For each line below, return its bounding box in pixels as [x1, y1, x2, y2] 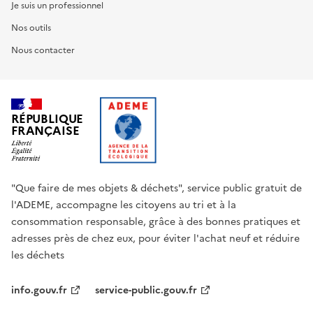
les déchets [11, 248, 64, 263]
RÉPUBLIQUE [11, 110, 84, 128]
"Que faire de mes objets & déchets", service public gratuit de [11, 181, 302, 196]
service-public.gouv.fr [95, 283, 197, 298]
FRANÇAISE [11, 122, 80, 140]
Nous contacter [11, 44, 75, 57]
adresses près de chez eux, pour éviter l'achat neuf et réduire [11, 231, 300, 246]
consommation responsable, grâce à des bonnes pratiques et [11, 214, 300, 229]
